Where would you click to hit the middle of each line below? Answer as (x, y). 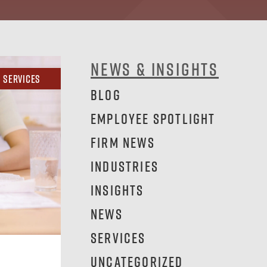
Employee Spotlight (153, 118)
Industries (125, 166)
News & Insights (155, 69)
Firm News (123, 142)
